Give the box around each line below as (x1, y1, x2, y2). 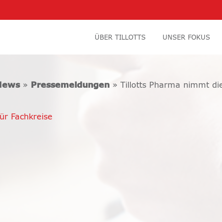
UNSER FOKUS (163, 35, 210, 41)
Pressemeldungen (31, 81, 110, 89)
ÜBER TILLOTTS (95, 35, 146, 41)
